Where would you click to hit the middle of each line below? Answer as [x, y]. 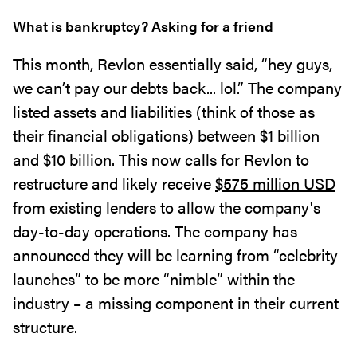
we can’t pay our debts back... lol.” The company [177, 87]
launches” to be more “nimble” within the [154, 279]
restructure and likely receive [114, 183]
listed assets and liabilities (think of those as [164, 111]
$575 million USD [275, 183]
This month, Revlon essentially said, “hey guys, [173, 63]
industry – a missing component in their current [176, 302]
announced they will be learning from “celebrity [175, 255]
